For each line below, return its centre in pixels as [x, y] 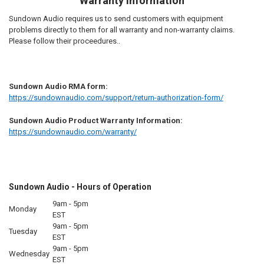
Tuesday [23, 231]
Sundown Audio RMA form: [58, 87]
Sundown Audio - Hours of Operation [80, 187]
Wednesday [29, 253]
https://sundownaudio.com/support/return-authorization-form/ [116, 98]
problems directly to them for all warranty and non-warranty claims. [121, 30]
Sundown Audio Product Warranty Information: [95, 120]
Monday [22, 209]
